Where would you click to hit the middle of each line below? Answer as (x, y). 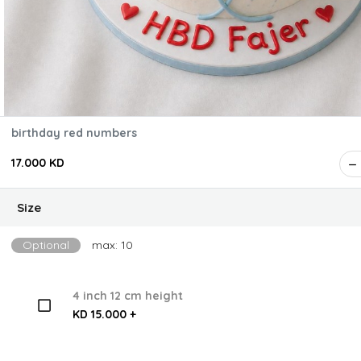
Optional (46, 245)
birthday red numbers (74, 133)
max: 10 (112, 245)
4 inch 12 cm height (127, 296)
